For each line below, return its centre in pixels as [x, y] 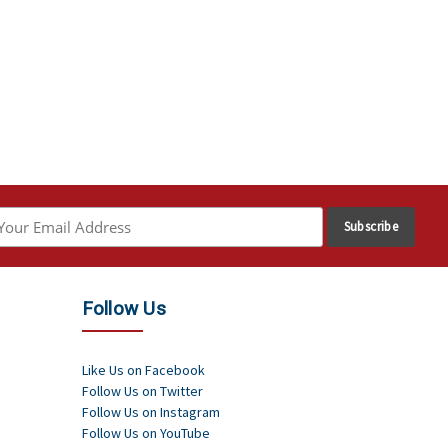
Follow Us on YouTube [145, 433]
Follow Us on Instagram [150, 412]
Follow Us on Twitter [142, 391]
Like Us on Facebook [143, 370]
